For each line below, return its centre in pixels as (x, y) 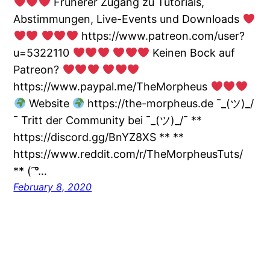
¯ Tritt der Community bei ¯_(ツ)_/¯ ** (108, 121)
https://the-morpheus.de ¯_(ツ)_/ (169, 104)
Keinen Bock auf (193, 53)
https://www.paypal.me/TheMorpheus (112, 87)
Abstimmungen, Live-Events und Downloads (128, 19)
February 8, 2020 (53, 187)
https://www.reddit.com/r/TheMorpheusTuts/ (128, 154)
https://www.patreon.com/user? (161, 36)
